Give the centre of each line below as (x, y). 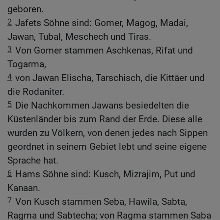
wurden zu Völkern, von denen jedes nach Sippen (108, 133)
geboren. (26, 9)
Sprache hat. (33, 161)
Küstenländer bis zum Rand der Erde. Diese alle (105, 119)
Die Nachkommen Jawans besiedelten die (102, 106)
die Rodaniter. (36, 92)
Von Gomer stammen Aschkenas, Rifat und (104, 51)
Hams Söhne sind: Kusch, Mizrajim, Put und (105, 174)
